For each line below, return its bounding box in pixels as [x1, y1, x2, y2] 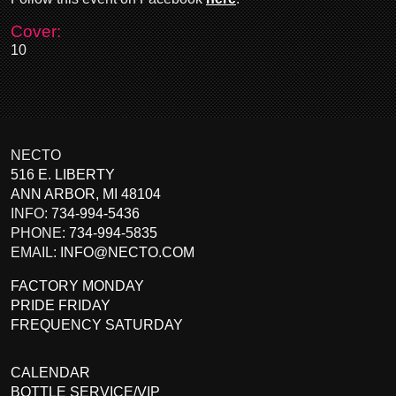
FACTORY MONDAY [11, 278, 144, 294]
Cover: [11, 22, 61, 42]
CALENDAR [11, 365, 90, 381]
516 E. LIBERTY [11, 167, 115, 183]
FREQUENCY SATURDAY [11, 317, 183, 333]
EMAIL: [11, 245, 60, 261]
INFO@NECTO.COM [60, 245, 194, 261]
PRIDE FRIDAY [11, 298, 110, 314]
